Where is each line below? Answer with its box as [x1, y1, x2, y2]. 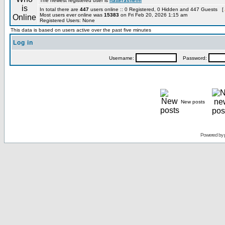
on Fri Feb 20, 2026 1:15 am [119, 12, 187, 18]
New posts [180, 99, 205, 104]
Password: [176, 55, 208, 61]
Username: [108, 55, 136, 61]
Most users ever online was [40, 12, 104, 18]
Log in [13, 39, 33, 46]
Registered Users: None [40, 18, 95, 23]
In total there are [40, 7, 80, 12]
